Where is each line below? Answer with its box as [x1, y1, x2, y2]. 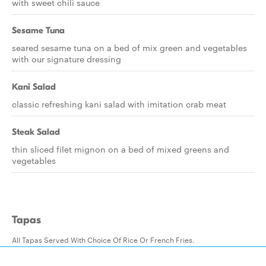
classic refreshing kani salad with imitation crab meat [12, 98, 226, 110]
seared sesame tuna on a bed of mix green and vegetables [12, 42, 247, 53]
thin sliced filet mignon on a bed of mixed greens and [12, 143, 229, 155]
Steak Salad [12, 126, 60, 137]
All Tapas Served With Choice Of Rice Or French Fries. [12, 234, 195, 245]
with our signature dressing [12, 53, 121, 65]
